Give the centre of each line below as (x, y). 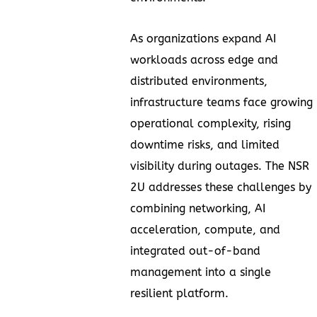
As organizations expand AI (203, 38)
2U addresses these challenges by (221, 187)
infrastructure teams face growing (221, 102)
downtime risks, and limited (205, 144)
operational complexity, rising (211, 123)
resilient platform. (179, 293)
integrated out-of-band (195, 250)
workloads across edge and (204, 59)
